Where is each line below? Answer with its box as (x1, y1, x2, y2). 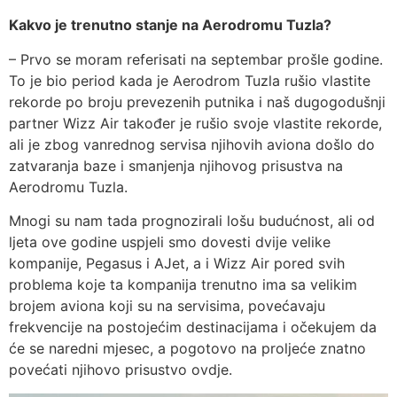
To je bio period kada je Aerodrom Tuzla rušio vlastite (9, 71, 370, 90)
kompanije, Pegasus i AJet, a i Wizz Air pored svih (9, 254, 345, 273)
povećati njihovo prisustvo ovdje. (9, 361, 232, 379)
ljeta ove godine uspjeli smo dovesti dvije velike (9, 233, 331, 252)
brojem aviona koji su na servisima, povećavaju (9, 297, 325, 315)
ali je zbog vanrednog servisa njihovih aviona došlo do (9, 135, 375, 153)
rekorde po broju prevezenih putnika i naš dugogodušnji (9, 92, 385, 111)
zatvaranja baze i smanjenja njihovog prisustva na (9, 156, 343, 175)
